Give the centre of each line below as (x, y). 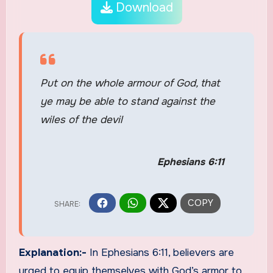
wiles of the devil (81, 119)
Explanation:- (54, 253)
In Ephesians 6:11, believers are (161, 253)
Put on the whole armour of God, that (130, 83)
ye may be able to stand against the (127, 101)
